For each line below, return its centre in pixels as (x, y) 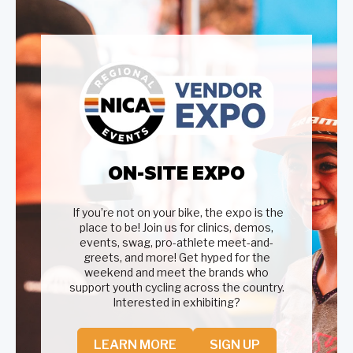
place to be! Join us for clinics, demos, (176, 228)
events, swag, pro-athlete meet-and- (176, 243)
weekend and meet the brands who (176, 273)
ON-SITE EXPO (176, 172)
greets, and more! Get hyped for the (176, 258)
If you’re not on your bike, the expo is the (176, 213)
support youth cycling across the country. (176, 288)
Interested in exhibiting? (176, 303)
